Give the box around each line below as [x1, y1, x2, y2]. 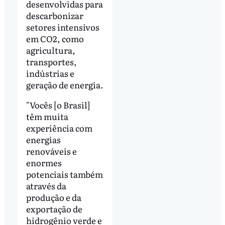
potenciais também [26, 167, 103, 180]
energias [26, 133, 61, 146]
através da [26, 179, 66, 192]
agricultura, [26, 43, 75, 56]
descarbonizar [26, 9, 83, 22]
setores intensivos [26, 20, 99, 33]
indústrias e [26, 66, 74, 79]
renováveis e [26, 144, 77, 157]
